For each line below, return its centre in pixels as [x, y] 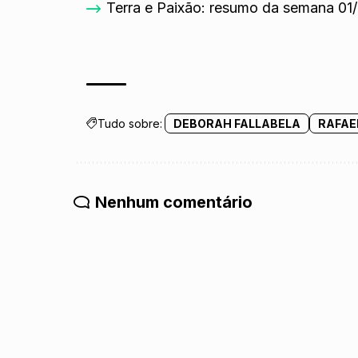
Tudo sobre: [130, 124]
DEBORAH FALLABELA [237, 124]
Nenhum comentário [174, 203]
